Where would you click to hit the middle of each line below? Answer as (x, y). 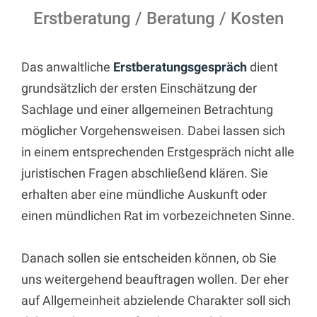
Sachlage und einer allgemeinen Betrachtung (147, 109)
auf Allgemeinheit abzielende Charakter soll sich (156, 300)
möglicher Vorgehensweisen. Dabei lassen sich (153, 130)
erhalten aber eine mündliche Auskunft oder (144, 194)
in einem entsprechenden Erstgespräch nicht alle (158, 151)
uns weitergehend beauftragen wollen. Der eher (155, 279)
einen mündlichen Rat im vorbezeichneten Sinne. (158, 215)
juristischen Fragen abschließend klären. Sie (145, 173)
